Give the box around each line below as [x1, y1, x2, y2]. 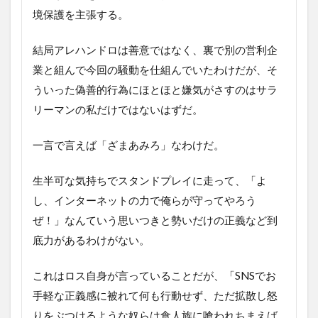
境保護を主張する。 [33, 7, 128, 21]
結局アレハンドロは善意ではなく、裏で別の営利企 [33, 43, 278, 56]
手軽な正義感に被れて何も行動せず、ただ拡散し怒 [33, 288, 278, 302]
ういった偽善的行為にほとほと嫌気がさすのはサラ [33, 82, 278, 96]
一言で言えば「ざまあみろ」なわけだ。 [33, 138, 224, 151]
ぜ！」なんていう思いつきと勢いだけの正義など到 [33, 213, 278, 226]
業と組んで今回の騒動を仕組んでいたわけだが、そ [33, 62, 278, 76]
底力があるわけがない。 [33, 233, 150, 246]
